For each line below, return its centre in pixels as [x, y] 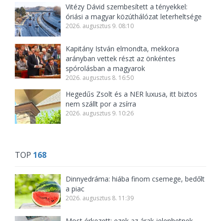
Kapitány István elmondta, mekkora [123, 49]
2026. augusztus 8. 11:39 [100, 198]
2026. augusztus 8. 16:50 [100, 78]
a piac [75, 189]
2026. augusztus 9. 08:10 [100, 26]
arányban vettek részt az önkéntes [121, 59]
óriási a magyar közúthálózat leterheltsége [134, 17]
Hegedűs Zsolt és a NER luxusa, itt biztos [132, 94]
